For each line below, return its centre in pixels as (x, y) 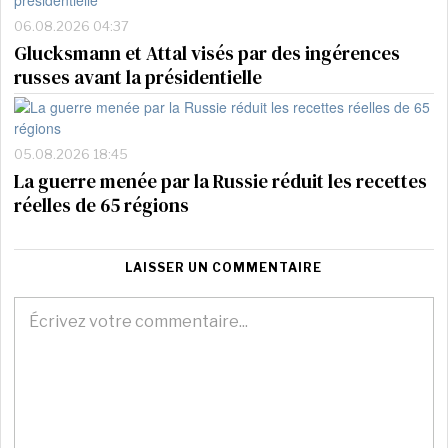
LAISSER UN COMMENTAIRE (224, 267)
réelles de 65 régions (102, 205)
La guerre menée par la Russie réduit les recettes (221, 181)
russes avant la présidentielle (138, 77)
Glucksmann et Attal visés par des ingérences (207, 53)
